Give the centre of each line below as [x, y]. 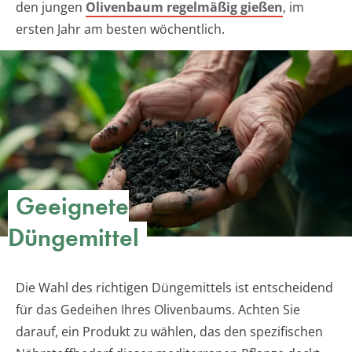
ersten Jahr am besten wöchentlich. [120, 29]
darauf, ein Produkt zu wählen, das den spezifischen [169, 332]
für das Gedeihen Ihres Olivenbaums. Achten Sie [158, 310]
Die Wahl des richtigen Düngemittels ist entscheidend [174, 288]
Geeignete [72, 207]
